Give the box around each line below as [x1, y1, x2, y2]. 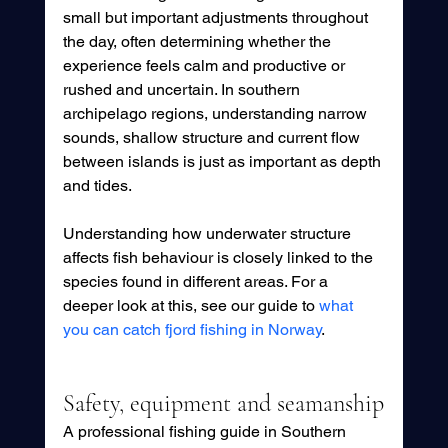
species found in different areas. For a [62, 272, 332, 292]
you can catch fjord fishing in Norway [62, 320, 321, 340]
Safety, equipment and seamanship [62, 389, 384, 419]
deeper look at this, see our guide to [62, 296, 319, 316]
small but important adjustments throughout [62, 8, 372, 28]
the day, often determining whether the [62, 32, 335, 52]
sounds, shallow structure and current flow [62, 128, 364, 148]
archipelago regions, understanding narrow [62, 104, 371, 124]
